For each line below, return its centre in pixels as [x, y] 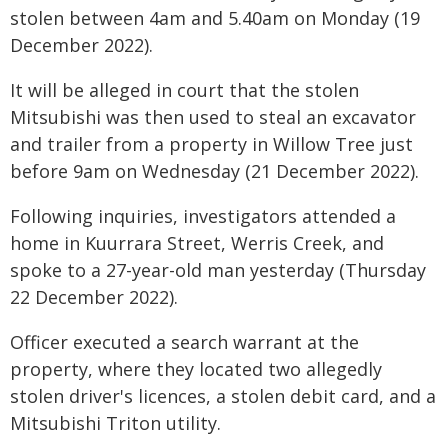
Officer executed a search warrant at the [184, 342]
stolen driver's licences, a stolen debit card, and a [223, 396]
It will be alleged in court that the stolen [184, 90]
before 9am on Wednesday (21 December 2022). [214, 171]
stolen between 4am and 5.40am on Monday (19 [215, 18]
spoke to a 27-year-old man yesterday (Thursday [218, 270]
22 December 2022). [94, 297]
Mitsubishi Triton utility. [115, 423]
